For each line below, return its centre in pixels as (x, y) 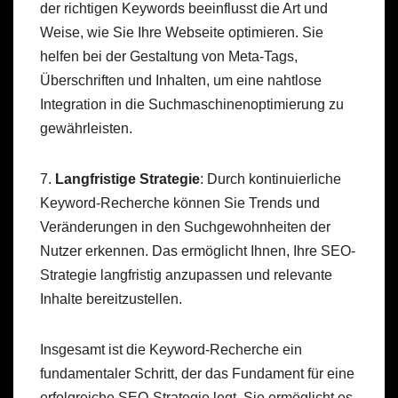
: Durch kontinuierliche (271, 179)
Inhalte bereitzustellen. (111, 299)
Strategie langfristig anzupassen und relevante (186, 275)
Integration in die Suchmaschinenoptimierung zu (192, 105)
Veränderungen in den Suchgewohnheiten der (185, 227)
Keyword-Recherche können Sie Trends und (180, 203)
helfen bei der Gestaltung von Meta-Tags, (169, 57)
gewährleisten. (86, 129)
